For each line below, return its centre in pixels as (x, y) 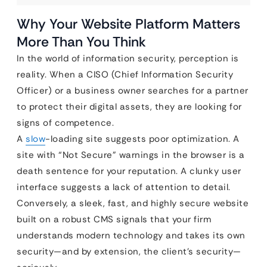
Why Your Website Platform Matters (128, 24)
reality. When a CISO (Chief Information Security (125, 74)
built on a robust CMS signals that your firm (114, 219)
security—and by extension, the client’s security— (129, 252)
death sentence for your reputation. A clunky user (129, 171)
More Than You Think (81, 42)
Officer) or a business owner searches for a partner (133, 91)
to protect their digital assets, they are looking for (129, 107)
